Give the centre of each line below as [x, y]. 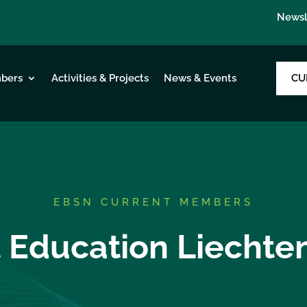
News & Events [200, 78]
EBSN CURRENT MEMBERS [153, 202]
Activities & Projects [100, 78]
